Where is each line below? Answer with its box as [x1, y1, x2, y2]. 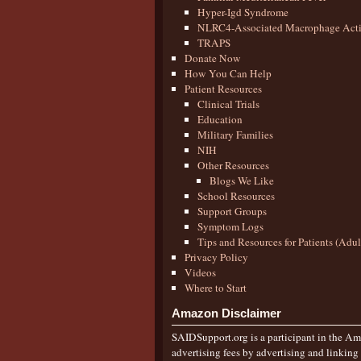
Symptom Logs [197, 218, 263, 234]
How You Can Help [184, 65, 272, 81]
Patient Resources [184, 81, 262, 96]
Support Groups [197, 203, 267, 218]
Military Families [197, 127, 273, 142]
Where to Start [184, 280, 247, 295]
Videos [184, 264, 216, 280]
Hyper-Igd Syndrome [197, 4, 288, 19]
